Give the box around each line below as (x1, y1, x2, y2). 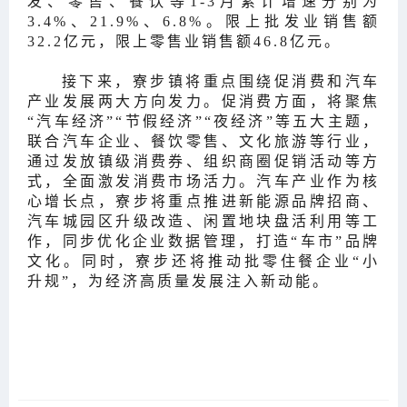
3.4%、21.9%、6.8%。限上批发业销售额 (27, 13, 380, 29)
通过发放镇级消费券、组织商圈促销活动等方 (27, 153, 380, 169)
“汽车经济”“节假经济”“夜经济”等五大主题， (27, 113, 380, 129)
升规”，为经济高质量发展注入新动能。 (27, 273, 330, 289)
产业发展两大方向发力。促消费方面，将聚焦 (27, 93, 380, 109)
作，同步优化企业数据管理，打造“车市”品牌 (27, 233, 380, 249)
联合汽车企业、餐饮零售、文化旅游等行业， (27, 133, 380, 149)
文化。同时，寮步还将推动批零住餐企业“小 (27, 253, 380, 269)
